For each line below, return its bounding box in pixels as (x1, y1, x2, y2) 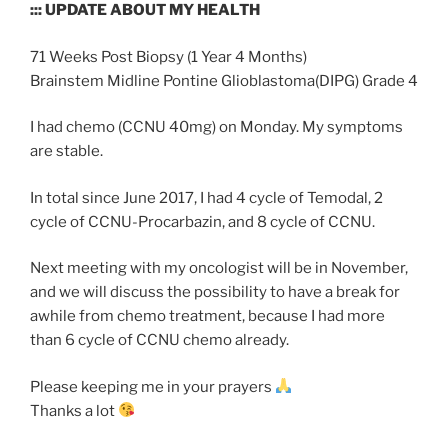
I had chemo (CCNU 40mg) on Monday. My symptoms (30, 118, 403, 137)
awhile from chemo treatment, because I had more (30, 307, 385, 326)
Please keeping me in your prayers (30, 377, 275, 396)
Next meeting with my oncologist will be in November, (30, 259, 408, 278)
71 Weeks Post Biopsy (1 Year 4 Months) (30, 47, 307, 66)
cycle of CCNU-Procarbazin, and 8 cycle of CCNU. (30, 212, 375, 231)
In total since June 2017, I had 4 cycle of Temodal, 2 (30, 188, 383, 207)
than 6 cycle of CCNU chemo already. (30, 331, 289, 350)
